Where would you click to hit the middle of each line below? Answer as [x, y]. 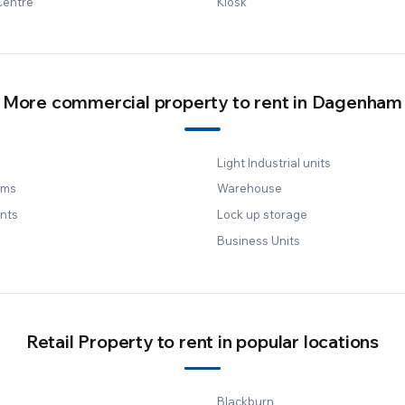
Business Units [259, 240]
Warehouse [250, 188]
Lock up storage [262, 215]
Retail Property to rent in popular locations [202, 341]
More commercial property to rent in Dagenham [202, 102]
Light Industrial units [274, 162]
